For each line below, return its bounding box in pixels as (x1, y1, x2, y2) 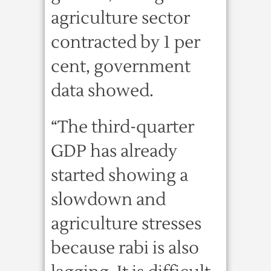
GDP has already (51, 140, 177, 162)
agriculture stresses (51, 213, 201, 235)
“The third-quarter (51, 116, 194, 138)
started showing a (51, 165, 188, 186)
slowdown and (51, 189, 166, 211)
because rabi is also (51, 237, 199, 259)
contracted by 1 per (51, 31, 200, 53)
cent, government (51, 56, 191, 77)
